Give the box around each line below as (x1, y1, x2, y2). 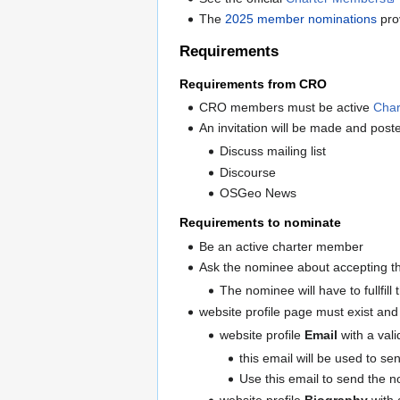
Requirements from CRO (179, 76, 327, 91)
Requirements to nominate (179, 215, 341, 230)
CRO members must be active (199, 99, 374, 114)
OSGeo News (219, 186, 296, 201)
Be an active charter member (199, 238, 364, 254)
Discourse (219, 164, 276, 179)
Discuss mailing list (219, 144, 326, 159)
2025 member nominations (225, 12, 378, 26)
